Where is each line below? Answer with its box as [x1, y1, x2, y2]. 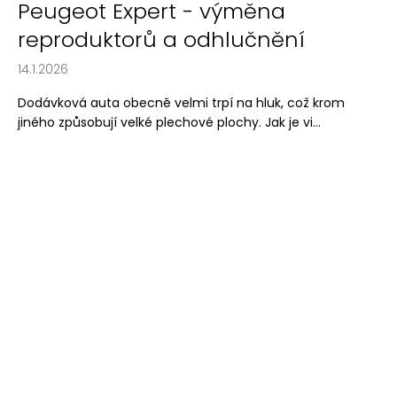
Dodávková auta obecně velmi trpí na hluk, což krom [18, 94, 345, 113]
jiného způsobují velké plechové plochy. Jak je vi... [18, 113, 321, 132]
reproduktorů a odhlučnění [18, 25, 305, 55]
